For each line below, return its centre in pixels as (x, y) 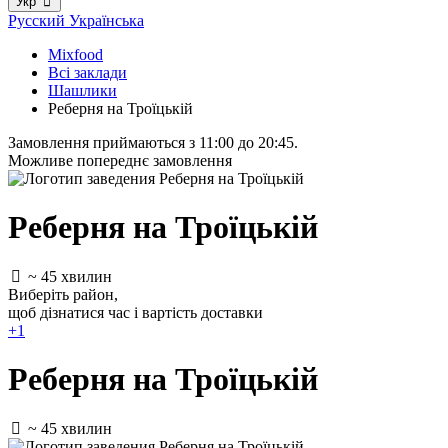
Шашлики (82, 90)
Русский (38, 20)
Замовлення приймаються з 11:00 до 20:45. (153, 142)
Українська (106, 20)
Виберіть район (61, 294)
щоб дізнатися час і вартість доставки (135, 312)
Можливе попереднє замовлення (120, 160)
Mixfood (75, 54)
